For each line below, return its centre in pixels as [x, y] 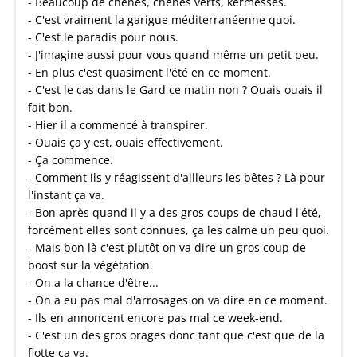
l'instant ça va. [66, 195]
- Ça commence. [71, 160]
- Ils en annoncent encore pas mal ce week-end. [155, 318]
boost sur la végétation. [90, 265]
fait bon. [50, 107]
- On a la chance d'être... [93, 282]
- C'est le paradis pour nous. [103, 37]
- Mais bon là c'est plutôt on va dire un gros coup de [167, 247]
